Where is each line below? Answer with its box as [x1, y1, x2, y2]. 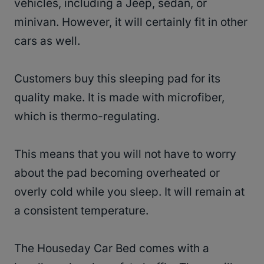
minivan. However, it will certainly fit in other [14, 15, 247, 29]
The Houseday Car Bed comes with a [14, 241, 209, 255]
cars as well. [14, 34, 80, 48]
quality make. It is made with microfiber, [14, 90, 225, 104]
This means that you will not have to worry [14, 147, 236, 161]
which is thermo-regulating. [14, 109, 160, 123]
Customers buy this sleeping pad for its [14, 71, 220, 85]
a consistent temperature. [14, 203, 148, 217]
